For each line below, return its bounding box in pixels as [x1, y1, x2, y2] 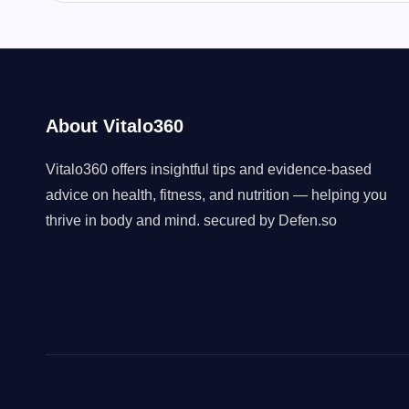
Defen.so [278, 213, 337, 228]
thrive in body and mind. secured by [46, 213, 278, 228]
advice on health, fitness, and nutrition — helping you [46, 187, 387, 203]
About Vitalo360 [46, 116, 184, 136]
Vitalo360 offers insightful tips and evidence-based [46, 162, 372, 177]
